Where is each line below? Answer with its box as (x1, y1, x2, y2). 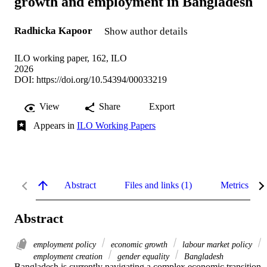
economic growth (108, 239, 170, 249)
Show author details (104, 26, 188, 38)
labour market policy (180, 239, 254, 249)
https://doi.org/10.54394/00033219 (36, 74, 167, 85)
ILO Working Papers (77, 120, 156, 131)
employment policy (33, 239, 98, 249)
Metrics (221, 180, 249, 191)
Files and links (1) (125, 180, 192, 191)
